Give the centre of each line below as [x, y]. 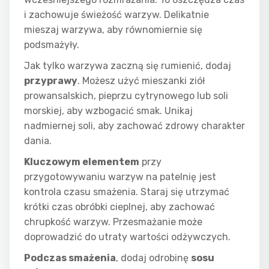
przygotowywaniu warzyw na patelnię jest [120, 177]
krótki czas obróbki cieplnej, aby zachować [119, 207]
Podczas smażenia [70, 258]
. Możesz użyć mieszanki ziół [141, 81]
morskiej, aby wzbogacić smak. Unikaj [108, 111]
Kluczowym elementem [82, 162]
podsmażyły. [52, 45]
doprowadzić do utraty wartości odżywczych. [127, 237]
